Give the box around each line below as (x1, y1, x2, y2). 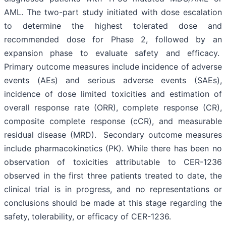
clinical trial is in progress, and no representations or (4, 184, 222, 195)
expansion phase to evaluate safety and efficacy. (4, 48, 222, 59)
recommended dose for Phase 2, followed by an (4, 34, 222, 45)
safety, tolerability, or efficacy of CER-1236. (4, 211, 171, 222)
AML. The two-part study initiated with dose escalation (4, 7, 222, 18)
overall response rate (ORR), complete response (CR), (4, 102, 222, 113)
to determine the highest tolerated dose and (4, 21, 222, 31)
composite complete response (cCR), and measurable (4, 116, 222, 127)
